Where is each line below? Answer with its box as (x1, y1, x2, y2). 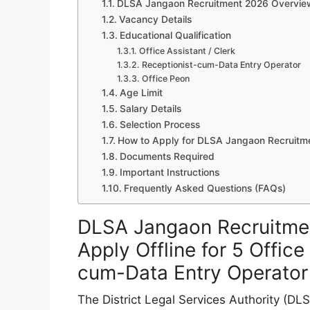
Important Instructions (119, 167, 219, 178)
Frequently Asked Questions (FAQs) (123, 183, 286, 194)
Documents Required (119, 151, 215, 162)
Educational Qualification (119, 30, 231, 41)
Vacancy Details (118, 14, 192, 25)
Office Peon (141, 73, 190, 84)
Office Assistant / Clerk (138, 46, 235, 56)
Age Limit (119, 87, 163, 98)
